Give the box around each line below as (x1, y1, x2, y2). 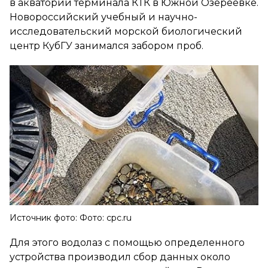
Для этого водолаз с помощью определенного (10, 236, 245, 248)
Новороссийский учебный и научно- (10, 11, 197, 23)
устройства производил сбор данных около (10, 251, 230, 263)
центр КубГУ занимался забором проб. (10, 39, 203, 51)
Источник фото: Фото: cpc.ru (10, 212, 132, 223)
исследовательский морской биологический (10, 25, 242, 37)
